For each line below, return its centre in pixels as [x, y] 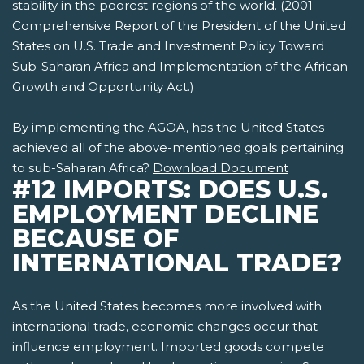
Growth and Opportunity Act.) [103, 87]
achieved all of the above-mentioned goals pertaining [178, 148]
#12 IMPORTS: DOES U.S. [170, 190]
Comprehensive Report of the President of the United [179, 26]
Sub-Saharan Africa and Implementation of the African [180, 67]
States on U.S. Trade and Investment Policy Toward [168, 46]
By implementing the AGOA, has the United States [168, 128]
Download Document [221, 168]
